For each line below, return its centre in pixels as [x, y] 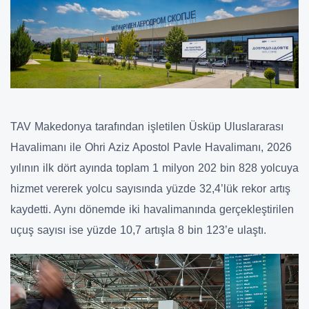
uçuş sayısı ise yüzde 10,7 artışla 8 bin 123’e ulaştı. [138, 230]
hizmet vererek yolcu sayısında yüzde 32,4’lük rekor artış [150, 188]
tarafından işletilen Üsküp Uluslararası [188, 126]
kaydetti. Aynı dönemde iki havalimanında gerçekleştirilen [152, 209]
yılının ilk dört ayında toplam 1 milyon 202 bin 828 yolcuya [154, 168]
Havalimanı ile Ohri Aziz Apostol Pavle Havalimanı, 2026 [151, 147]
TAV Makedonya [51, 126]
